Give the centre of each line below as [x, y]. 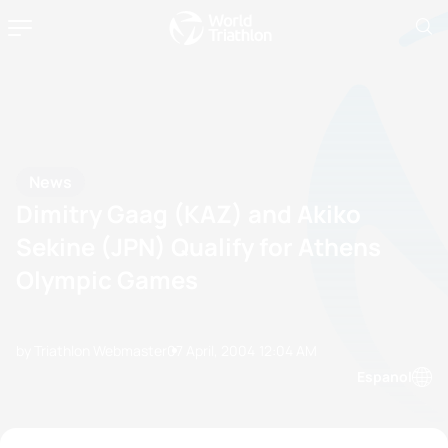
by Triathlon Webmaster [91, 350]
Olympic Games [107, 279]
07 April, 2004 [211, 350]
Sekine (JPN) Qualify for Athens [198, 246]
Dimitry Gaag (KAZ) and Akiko [188, 213]
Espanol [384, 376]
